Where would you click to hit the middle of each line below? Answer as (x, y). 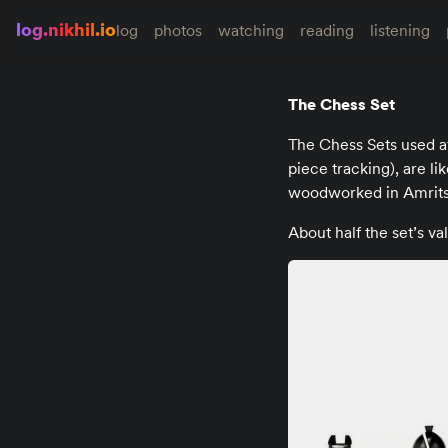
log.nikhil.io (66, 29)
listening (400, 30)
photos (178, 30)
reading (327, 30)
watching (251, 30)
